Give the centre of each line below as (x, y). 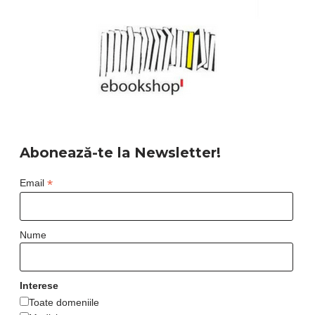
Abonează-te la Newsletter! (120, 152)
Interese (39, 286)
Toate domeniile (64, 303)
